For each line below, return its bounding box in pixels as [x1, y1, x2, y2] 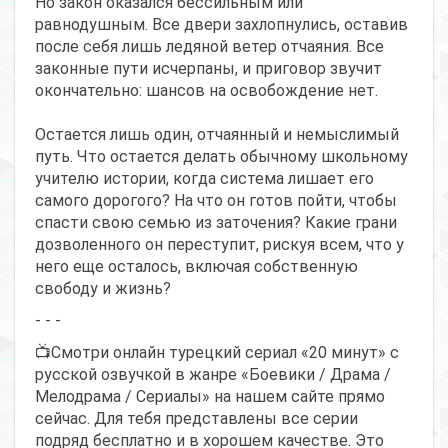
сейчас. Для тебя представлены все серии [35, 408, 358, 428]
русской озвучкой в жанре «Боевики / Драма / [35, 364, 391, 384]
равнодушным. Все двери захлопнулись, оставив [35, 14, 408, 34]
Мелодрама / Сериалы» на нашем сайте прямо [35, 386, 385, 406]
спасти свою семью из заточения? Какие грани [35, 212, 397, 232]
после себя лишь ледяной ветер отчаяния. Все [35, 36, 384, 56]
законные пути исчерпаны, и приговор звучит [35, 58, 382, 78]
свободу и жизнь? [35, 278, 171, 298]
